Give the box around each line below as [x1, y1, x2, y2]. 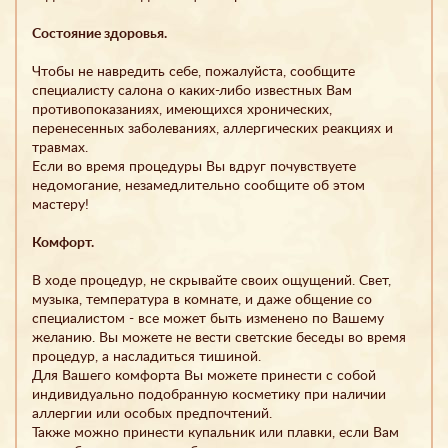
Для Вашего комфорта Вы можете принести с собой [32, 368, 376, 383]
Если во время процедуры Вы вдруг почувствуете [32, 159, 356, 174]
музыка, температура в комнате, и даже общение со [32, 292, 372, 307]
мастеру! [32, 197, 89, 212]
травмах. [32, 140, 88, 155]
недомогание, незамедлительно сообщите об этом [32, 178, 365, 193]
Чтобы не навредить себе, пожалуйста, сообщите [32, 64, 355, 79]
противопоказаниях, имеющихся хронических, [32, 102, 332, 117]
